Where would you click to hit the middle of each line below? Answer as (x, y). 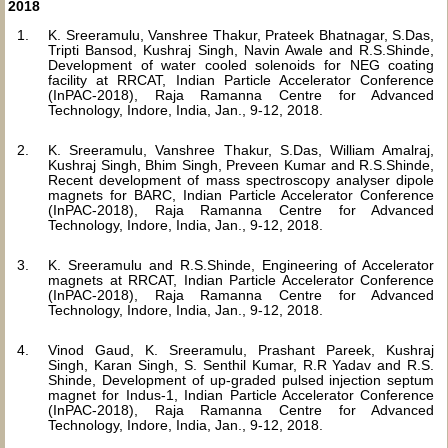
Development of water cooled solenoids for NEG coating (241, 65)
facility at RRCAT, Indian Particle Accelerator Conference (241, 80)
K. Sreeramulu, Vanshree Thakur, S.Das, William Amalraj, (241, 150)
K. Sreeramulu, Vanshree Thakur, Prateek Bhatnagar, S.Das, (241, 35)
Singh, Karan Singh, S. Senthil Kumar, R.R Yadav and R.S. (241, 365)
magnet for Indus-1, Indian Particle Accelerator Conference (241, 395)
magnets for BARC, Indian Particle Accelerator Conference (241, 195)
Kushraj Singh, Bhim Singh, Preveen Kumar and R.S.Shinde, (241, 165)
